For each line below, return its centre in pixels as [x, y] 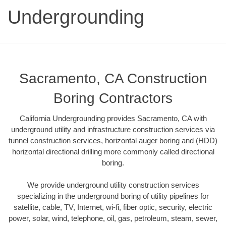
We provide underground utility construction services [113, 185]
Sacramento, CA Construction [113, 78]
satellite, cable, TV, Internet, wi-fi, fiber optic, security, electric [113, 207]
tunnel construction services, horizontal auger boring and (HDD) [113, 140]
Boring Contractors [113, 98]
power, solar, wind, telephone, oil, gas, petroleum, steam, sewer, [113, 218]
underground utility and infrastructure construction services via [113, 129]
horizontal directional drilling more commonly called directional [113, 151]
